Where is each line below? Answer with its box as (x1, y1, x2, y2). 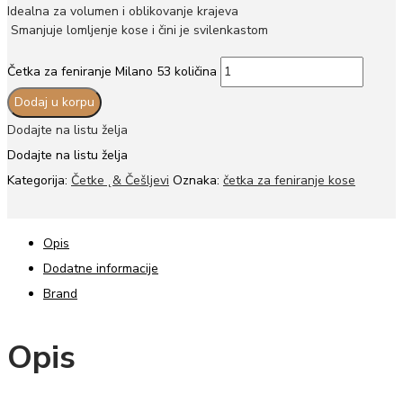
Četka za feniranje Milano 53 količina (7, 62, 217, 80)
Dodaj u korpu (14, 93, 94, 111)
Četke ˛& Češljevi (71, 171, 169, 189)
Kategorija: (7, 171, 71, 189)
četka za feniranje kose (223, 171, 355, 189)
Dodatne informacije (43, 259, 158, 277)
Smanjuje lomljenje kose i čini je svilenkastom (7, 22, 268, 40)
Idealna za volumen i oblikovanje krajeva (7, 3, 238, 21)
